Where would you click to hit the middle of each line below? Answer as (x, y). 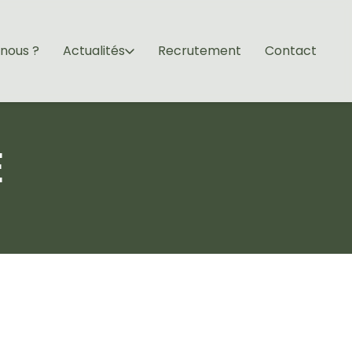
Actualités (94, 51)
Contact (291, 51)
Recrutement (200, 51)
